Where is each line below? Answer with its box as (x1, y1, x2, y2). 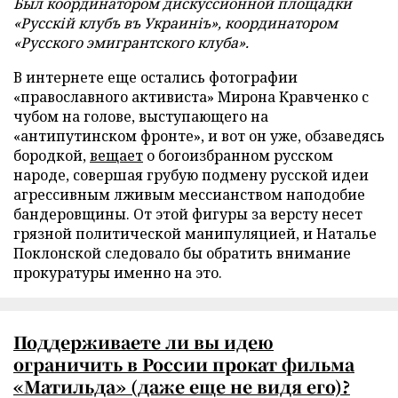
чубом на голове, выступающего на (13, 107, 268, 126)
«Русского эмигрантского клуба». (13, 33, 249, 52)
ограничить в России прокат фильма (13, 352, 354, 376)
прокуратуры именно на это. (13, 263, 222, 283)
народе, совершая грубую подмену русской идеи (13, 165, 369, 185)
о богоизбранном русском (143, 146, 333, 165)
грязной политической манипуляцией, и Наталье (13, 224, 377, 243)
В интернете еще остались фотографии (13, 68, 298, 87)
